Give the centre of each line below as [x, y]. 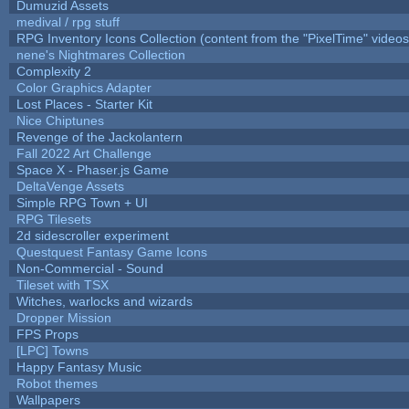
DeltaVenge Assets [70, 186]
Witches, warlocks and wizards [104, 301]
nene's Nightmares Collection [100, 54]
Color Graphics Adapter [84, 87]
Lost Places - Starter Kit [84, 104]
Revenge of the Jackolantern [99, 136]
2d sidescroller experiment [92, 235]
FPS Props [47, 334]
